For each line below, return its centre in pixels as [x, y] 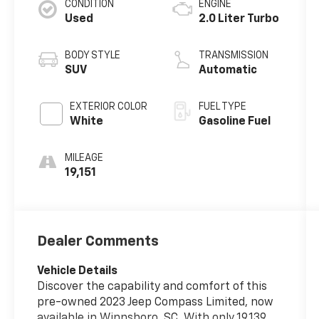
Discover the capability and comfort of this [152, 287]
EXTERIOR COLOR [109, 106]
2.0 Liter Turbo [239, 19]
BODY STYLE [93, 55]
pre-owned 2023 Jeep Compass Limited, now [156, 302]
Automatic [228, 70]
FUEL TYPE [222, 106]
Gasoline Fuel [234, 121]
